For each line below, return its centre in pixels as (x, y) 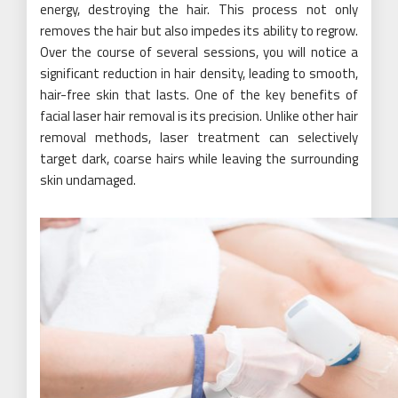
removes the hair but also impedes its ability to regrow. (199, 30)
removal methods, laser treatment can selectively (199, 137)
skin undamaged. (88, 179)
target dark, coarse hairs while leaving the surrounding (199, 158)
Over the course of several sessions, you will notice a (199, 52)
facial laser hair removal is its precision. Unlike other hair (199, 115)
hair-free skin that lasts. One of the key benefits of (199, 94)
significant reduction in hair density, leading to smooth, (199, 73)
